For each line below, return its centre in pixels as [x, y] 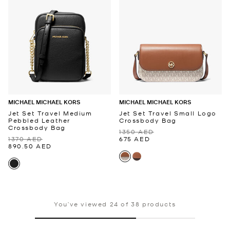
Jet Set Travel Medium [50, 113]
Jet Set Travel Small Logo [168, 113]
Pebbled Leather [39, 120]
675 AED [135, 138]
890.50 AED [30, 146]
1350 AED [137, 131]
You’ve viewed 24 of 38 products [115, 204]
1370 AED [25, 138]
